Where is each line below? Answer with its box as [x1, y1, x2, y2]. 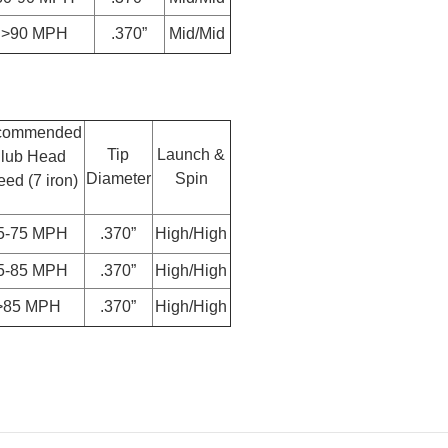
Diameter [85, 169, 151, 187]
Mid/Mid [169, 24, 225, 42]
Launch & [157, 145, 225, 163]
